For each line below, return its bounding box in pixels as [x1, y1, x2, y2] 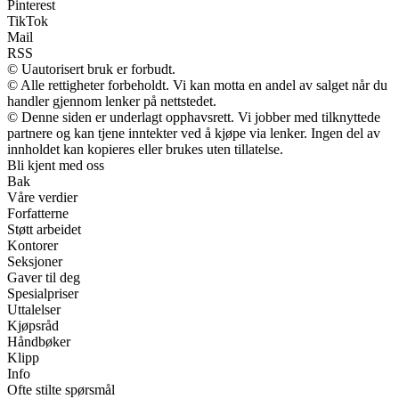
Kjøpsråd [7, 318, 59, 334]
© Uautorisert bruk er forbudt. [7, 61, 175, 77]
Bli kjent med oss [7, 158, 104, 174]
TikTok [7, 13, 48, 29]
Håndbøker [7, 334, 70, 350]
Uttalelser [7, 302, 61, 318]
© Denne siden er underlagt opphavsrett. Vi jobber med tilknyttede [7, 110, 380, 126]
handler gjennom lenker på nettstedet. [7, 94, 216, 110]
